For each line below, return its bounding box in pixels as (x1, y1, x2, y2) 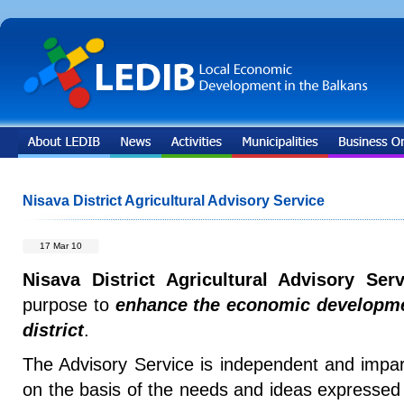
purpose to (23, 295, 115, 315)
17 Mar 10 (40, 241, 82, 251)
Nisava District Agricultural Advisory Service (23, 193, 325, 208)
